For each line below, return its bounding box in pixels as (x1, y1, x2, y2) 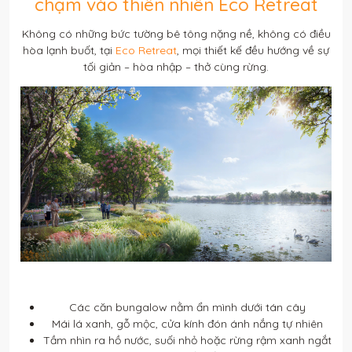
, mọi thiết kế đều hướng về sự (177, 43, 329, 58)
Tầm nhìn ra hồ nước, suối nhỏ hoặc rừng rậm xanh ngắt (42, 332, 332, 347)
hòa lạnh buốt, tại (23, 43, 115, 58)
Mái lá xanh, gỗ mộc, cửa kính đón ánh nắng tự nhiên (51, 316, 323, 331)
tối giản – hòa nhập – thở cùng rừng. (83, 60, 269, 75)
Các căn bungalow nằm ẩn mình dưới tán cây (68, 299, 306, 314)
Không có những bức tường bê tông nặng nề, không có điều (21, 27, 331, 42)
